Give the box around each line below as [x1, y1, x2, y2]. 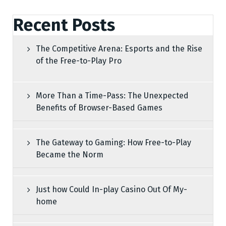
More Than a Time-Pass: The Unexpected [36, 91, 189, 100]
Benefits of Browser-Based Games [36, 103, 162, 112]
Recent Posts [13, 15, 115, 35]
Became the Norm [36, 150, 103, 159]
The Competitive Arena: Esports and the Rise [36, 44, 202, 53]
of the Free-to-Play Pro [36, 56, 122, 66]
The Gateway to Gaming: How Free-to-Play [36, 138, 191, 147]
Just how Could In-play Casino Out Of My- [36, 185, 187, 194]
